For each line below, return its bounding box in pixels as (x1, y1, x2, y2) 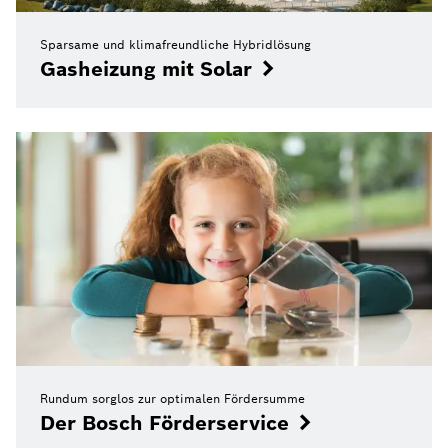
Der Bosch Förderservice (40, 410, 289, 437)
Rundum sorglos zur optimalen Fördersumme (40, 391, 305, 407)
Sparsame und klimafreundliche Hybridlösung (40, 37, 311, 53)
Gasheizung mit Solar (40, 56, 252, 83)
